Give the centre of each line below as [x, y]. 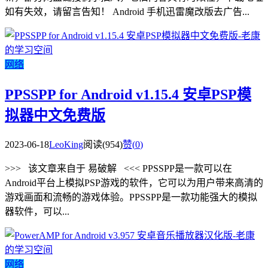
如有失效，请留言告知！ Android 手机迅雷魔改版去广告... [127, 12]
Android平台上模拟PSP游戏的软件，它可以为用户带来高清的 [134, 183]
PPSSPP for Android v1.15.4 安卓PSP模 [128, 95]
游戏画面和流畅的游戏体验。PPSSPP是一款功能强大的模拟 [131, 197]
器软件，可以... [37, 212]
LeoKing [66, 145]
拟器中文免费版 [55, 116]
